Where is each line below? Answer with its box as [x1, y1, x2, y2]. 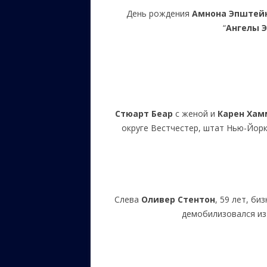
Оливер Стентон [141, 194, 216, 205]
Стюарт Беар [114, 108, 173, 119]
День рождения [126, 8, 193, 19]
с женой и [172, 108, 218, 119]
